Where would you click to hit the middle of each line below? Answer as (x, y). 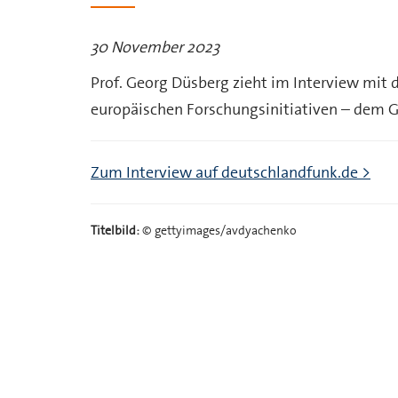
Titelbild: (115, 230)
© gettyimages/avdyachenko (218, 230)
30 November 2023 (155, 47)
